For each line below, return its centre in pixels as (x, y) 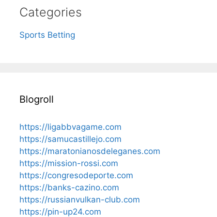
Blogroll (37, 99)
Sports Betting (47, 35)
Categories (51, 12)
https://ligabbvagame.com (70, 127)
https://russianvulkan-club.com (80, 199)
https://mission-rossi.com (69, 163)
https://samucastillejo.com (70, 139)
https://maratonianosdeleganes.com (90, 151)
